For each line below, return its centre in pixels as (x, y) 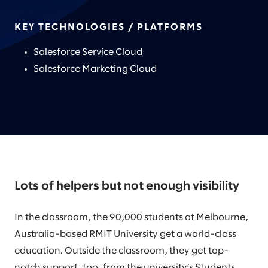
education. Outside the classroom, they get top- (121, 251)
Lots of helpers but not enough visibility (127, 186)
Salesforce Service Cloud (89, 52)
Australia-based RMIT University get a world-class (125, 234)
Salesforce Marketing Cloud (95, 69)
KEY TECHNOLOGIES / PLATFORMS (109, 27)
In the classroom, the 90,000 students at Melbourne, (131, 217)
